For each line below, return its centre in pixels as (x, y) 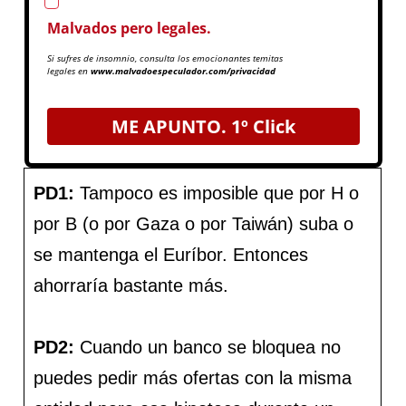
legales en (68, 71)
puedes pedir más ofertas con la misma (193, 378)
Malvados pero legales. (129, 29)
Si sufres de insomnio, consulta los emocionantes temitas (164, 58)
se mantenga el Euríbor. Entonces (171, 255)
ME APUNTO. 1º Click (203, 127)
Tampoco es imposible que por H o (217, 193)
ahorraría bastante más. (131, 286)
